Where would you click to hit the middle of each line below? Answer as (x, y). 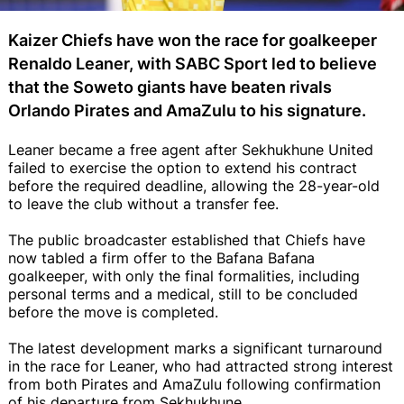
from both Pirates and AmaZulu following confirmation (194, 384)
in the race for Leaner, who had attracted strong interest (201, 366)
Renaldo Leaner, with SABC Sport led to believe (193, 63)
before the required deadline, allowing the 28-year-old (194, 185)
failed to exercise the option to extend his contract (183, 167)
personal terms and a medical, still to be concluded (183, 294)
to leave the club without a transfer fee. (143, 203)
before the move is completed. (113, 312)
